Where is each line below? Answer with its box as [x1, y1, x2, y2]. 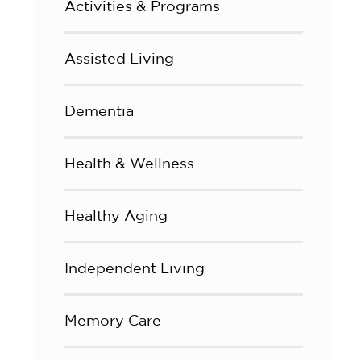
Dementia [64, 103, 134, 118]
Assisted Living [64, 51, 174, 66]
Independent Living [64, 260, 205, 276]
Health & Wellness [64, 156, 194, 171]
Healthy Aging [64, 208, 168, 223]
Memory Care [64, 313, 161, 328]
